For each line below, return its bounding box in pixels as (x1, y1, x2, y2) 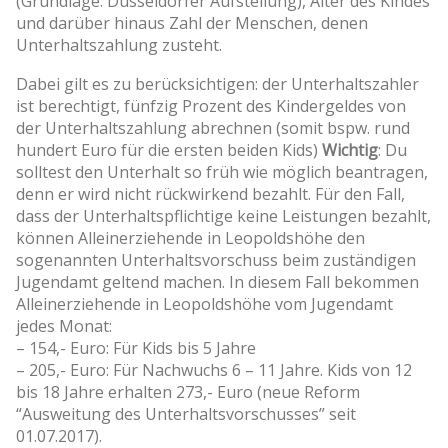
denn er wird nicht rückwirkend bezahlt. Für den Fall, (16, 182, 405, 205)
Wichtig (322, 138, 378, 161)
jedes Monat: (16, 314, 112, 337)
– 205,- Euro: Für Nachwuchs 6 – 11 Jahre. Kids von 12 (16, 358, 412, 381)
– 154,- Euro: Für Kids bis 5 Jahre (16, 336, 256, 359)
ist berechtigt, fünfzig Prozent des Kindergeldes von (16, 94, 406, 117)
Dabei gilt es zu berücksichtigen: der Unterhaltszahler (16, 72, 419, 95)
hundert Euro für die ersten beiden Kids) (16, 138, 322, 161)
